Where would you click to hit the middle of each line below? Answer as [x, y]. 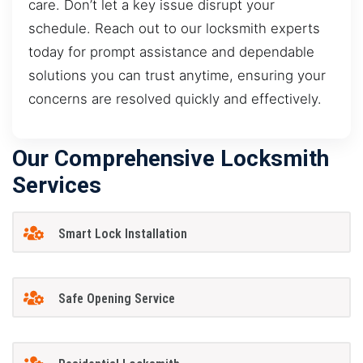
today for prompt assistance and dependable [171, 51]
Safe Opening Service [116, 299]
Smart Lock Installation [122, 233]
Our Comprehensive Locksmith [171, 159]
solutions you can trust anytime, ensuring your [177, 75]
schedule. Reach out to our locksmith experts [174, 28]
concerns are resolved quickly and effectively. [175, 98]
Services [57, 186]
